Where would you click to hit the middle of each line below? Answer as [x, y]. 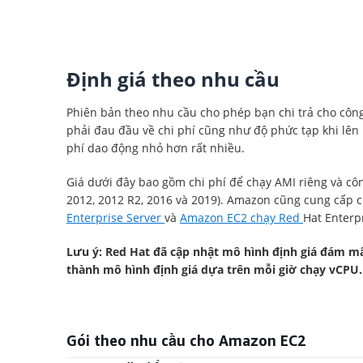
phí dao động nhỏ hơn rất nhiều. [156, 148]
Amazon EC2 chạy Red [241, 218]
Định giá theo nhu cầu [173, 79]
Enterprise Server [115, 218]
